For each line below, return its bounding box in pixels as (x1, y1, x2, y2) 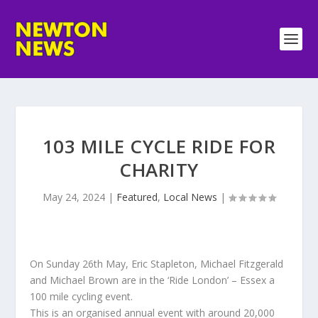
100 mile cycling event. (30, 290, 133, 303)
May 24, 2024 (43, 190, 105, 204)
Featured (116, 190, 158, 204)
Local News (163, 190, 217, 204)
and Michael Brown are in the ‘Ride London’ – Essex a (30, 273, 275, 287)
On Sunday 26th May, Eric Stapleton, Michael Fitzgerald (30, 257, 284, 270)
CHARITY (119, 157, 199, 182)
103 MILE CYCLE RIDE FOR (42, 133, 276, 159)
